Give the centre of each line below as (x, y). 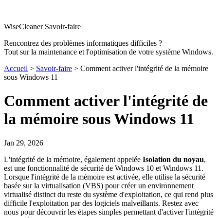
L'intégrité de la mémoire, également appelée (73, 159)
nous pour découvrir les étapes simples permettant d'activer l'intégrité (109, 212)
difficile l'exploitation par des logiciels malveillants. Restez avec (101, 203)
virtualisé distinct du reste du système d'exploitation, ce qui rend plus (109, 194)
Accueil (16, 68)
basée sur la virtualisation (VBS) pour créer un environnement (99, 185)
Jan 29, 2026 (24, 143)
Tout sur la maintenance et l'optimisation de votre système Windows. (109, 52)
